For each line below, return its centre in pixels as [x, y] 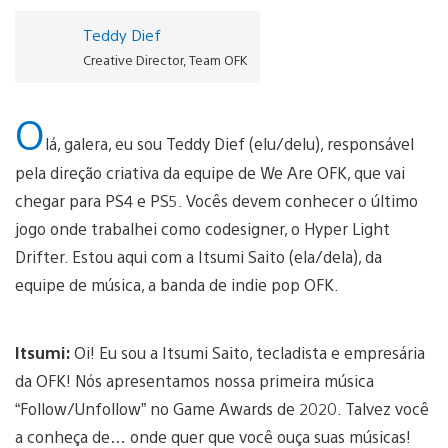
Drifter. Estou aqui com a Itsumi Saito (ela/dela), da [198, 256]
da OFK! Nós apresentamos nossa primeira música [194, 380]
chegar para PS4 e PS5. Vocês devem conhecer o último [216, 200]
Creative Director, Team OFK [164, 59]
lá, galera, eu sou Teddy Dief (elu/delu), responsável [229, 143]
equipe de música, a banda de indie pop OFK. [177, 284]
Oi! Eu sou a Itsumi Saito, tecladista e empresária [249, 352]
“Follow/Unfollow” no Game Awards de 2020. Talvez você [222, 408]
